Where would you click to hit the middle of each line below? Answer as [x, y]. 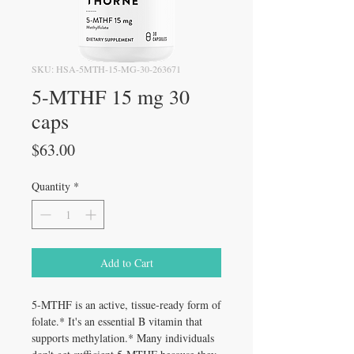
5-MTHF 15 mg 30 [111, 96]
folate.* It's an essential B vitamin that [117, 321]
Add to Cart [126, 262]
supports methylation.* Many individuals [123, 337]
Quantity [51, 186]
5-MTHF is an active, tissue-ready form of [126, 304]
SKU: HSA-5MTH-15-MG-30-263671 [106, 68]
